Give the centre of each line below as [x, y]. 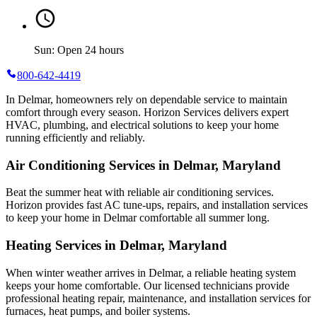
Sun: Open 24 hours [79, 50]
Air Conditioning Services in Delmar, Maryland [143, 165]
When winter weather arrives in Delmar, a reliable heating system [151, 272]
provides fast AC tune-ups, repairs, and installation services [175, 205]
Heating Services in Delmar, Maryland [116, 246]
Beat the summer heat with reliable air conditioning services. [140, 192]
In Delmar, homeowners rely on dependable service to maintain [146, 99]
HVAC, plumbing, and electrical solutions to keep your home [142, 125]
